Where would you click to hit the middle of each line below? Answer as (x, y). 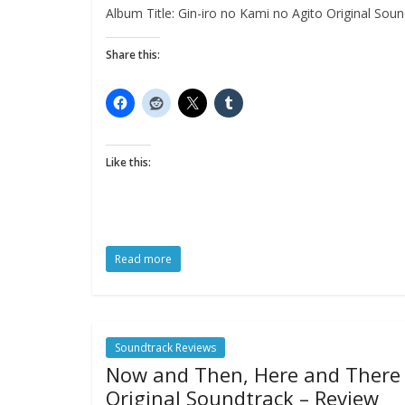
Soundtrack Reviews (165, 348)
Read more (143, 259)
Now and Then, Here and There (253, 374)
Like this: (128, 162)
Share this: (133, 55)
